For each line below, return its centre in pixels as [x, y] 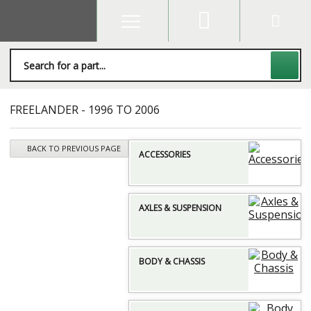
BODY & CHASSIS [172, 261]
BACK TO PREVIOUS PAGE [74, 148]
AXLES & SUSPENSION [180, 208]
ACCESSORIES [165, 154]
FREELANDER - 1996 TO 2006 [85, 110]
